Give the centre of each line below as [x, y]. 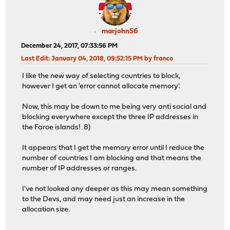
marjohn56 [120, 31]
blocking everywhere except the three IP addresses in [110, 118]
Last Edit [35, 59]
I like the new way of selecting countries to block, [101, 76]
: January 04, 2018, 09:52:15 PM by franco [111, 59]
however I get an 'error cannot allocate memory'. [101, 87]
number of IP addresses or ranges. [80, 169]
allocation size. [46, 210]
